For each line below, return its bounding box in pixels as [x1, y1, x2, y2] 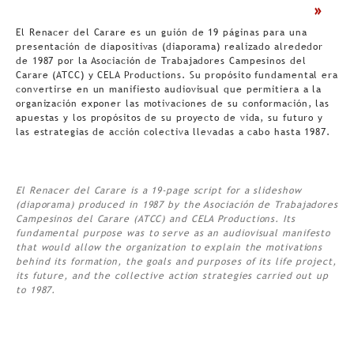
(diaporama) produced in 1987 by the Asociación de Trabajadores [16, 199, 338, 211]
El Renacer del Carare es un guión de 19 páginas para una [16, 27, 307, 39]
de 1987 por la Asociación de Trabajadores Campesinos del [16, 55, 307, 67]
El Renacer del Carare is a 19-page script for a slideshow [16, 185, 302, 197]
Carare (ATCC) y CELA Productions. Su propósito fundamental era [16, 70, 338, 81]
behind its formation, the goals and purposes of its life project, [16, 256, 337, 268]
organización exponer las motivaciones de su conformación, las [16, 98, 330, 110]
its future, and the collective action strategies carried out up [16, 270, 329, 282]
